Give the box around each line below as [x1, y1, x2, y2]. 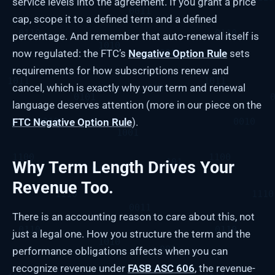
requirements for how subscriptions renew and [12, 64, 229, 77]
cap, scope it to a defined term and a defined [12, 13, 217, 26]
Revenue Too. [12, 177, 114, 198]
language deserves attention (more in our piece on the [12, 99, 261, 112]
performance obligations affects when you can [12, 244, 228, 257]
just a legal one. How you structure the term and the [12, 227, 250, 240]
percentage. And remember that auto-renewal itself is [12, 30, 259, 43]
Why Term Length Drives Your [12, 157, 234, 177]
